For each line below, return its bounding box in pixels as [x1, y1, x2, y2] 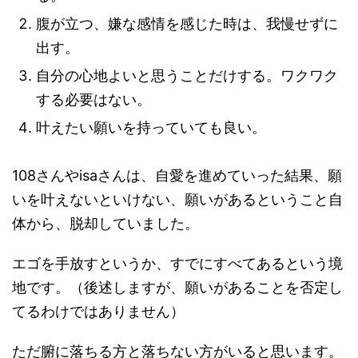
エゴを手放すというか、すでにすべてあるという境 [12, 255, 343, 272]
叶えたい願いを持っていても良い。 [36, 119, 266, 137]
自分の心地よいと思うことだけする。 [36, 67, 280, 85]
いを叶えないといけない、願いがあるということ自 [12, 191, 343, 209]
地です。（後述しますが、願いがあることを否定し [12, 279, 343, 296]
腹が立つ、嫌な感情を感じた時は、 [36, 15, 266, 33]
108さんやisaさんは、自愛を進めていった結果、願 [12, 167, 342, 185]
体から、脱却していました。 [12, 215, 199, 233]
